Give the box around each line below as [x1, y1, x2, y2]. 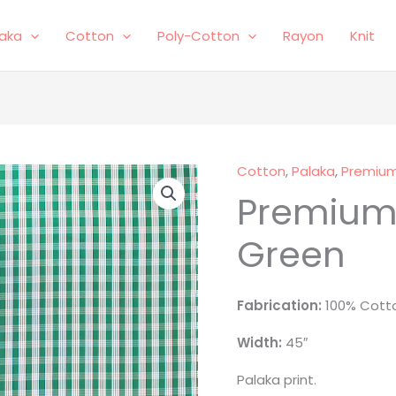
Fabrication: [237, 296, 323, 315]
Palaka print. [237, 370, 317, 389]
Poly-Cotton [157, 26, 240, 45]
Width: [237, 333, 286, 352]
